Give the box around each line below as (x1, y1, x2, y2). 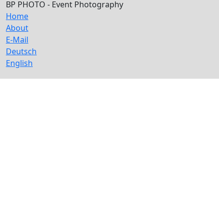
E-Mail (6, 34, 28, 45)
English (6, 58, 33, 68)
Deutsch (6, 46, 37, 57)
